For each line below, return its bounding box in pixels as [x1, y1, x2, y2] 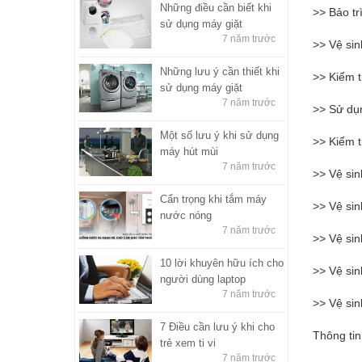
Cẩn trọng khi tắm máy [160, 192, 267, 205]
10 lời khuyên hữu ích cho [160, 256, 284, 269]
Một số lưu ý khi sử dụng [160, 128, 279, 141]
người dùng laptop [160, 272, 246, 285]
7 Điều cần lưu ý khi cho [160, 320, 275, 333]
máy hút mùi [160, 145, 218, 158]
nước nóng [160, 208, 212, 221]
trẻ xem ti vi [160, 336, 216, 349]
